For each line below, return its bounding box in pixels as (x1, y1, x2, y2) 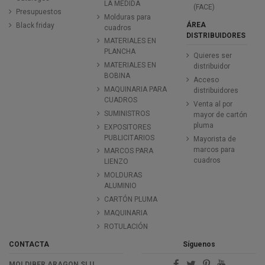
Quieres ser (193, 51, 232, 60)
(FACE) (193, 2, 215, 11)
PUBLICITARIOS (104, 133, 155, 142)
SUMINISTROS (104, 109, 150, 118)
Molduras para (104, 12, 151, 21)
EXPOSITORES (104, 122, 151, 131)
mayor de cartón (193, 110, 247, 119)
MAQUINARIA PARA (104, 85, 167, 94)
